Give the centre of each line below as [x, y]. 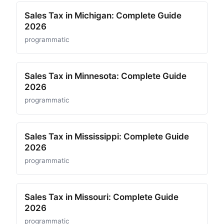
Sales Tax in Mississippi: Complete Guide [107, 136]
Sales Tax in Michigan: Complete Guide [103, 15]
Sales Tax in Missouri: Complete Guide [101, 197]
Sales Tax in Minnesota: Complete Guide [105, 76]
